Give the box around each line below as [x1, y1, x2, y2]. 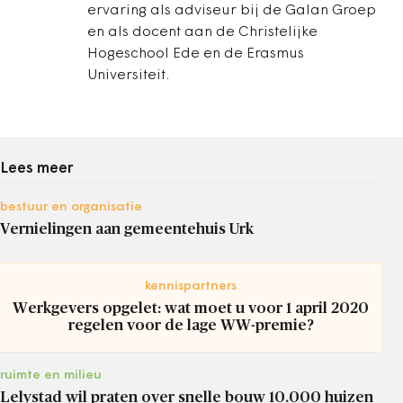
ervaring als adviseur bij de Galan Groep [87, 4, 376, 18]
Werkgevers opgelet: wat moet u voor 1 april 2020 [13, 300, 369, 316]
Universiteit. [87, 68, 169, 83]
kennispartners [145, 280, 237, 293]
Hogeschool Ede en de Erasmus [87, 47, 304, 61]
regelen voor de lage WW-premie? [67, 318, 314, 333]
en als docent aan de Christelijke [87, 25, 318, 40]
